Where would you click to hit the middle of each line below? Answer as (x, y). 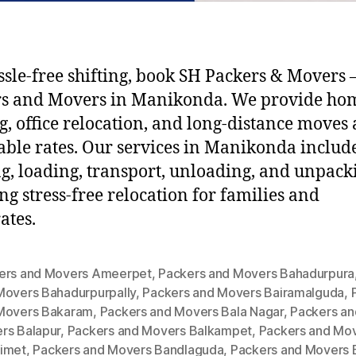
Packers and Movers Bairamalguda (244, 293)
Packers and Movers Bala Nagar (192, 312)
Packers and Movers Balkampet (160, 331)
